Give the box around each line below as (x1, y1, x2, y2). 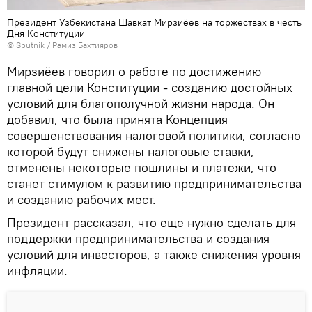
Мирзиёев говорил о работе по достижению (7, 63, 261, 80)
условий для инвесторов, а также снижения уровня (7, 247, 301, 263)
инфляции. (7, 263, 68, 279)
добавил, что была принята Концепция (7, 111, 228, 128)
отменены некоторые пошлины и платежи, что (7, 159, 276, 176)
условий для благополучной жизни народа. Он (7, 95, 274, 112)
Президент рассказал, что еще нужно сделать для (7, 214, 296, 231)
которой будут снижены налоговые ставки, (7, 143, 254, 160)
